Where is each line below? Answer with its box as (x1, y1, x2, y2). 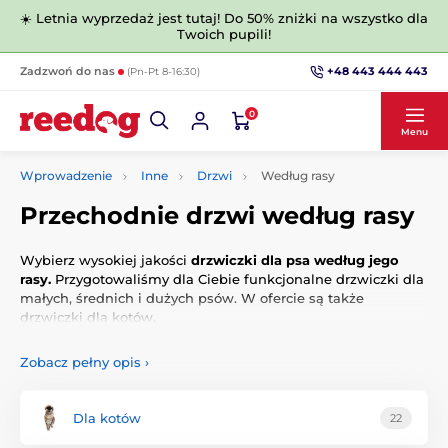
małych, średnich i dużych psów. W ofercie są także (20, 290, 364, 306)
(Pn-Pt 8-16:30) (127, 65, 200, 78)
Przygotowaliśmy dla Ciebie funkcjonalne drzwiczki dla (51, 271, 424, 287)
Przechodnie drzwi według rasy (20, 201, 414, 230)
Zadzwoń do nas (20, 64, 118, 78)
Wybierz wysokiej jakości (20, 252, 191, 268)
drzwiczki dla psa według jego (191, 252, 399, 268)
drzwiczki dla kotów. (20, 309, 156, 325)
